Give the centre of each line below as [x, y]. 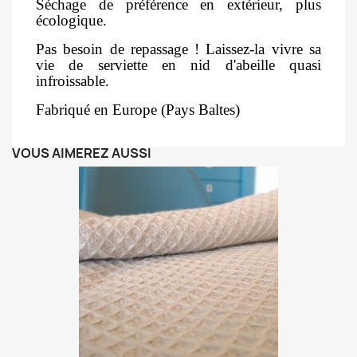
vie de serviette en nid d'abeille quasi [178, 65]
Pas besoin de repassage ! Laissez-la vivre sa [178, 49]
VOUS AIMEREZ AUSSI [82, 153]
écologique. [73, 21]
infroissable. [73, 81]
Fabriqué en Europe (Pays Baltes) [138, 110]
